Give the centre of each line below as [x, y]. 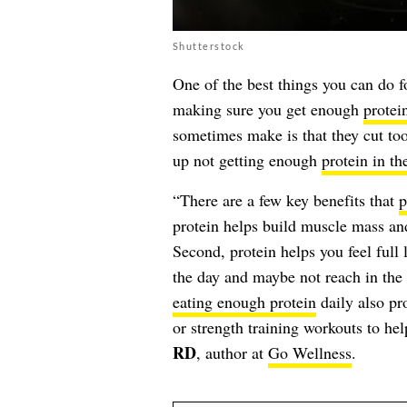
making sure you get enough [268, 109]
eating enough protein [244, 302]
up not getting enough [247, 160]
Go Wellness [309, 352]
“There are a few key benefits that [285, 200]
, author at [232, 352]
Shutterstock [208, 46]
